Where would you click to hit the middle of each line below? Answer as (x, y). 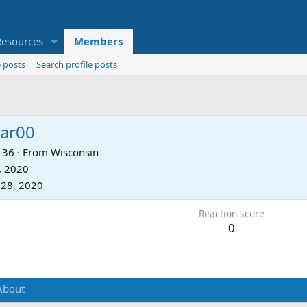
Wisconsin (75, 152)
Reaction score (231, 213)
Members (98, 41)
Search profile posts (77, 65)
